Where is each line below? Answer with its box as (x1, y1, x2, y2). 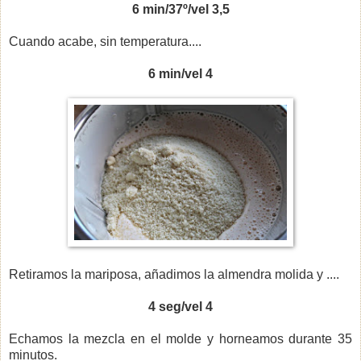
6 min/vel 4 (148, 66, 213, 81)
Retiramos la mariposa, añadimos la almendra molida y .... (9, 267, 339, 281)
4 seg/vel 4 (148, 299, 213, 313)
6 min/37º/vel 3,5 (131, 2, 230, 16)
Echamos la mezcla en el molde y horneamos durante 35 (9, 331, 352, 346)
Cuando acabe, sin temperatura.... (9, 34, 205, 48)
